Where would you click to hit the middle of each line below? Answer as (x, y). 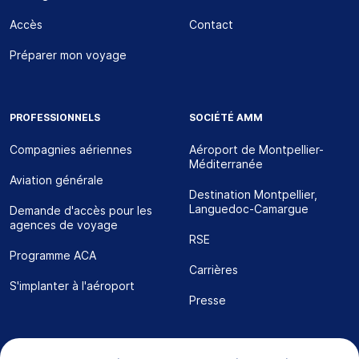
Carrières (214, 270)
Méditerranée (226, 164)
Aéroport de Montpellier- (256, 150)
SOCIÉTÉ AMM (226, 118)
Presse (208, 301)
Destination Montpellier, (253, 195)
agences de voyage (64, 225)
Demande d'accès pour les (81, 211)
